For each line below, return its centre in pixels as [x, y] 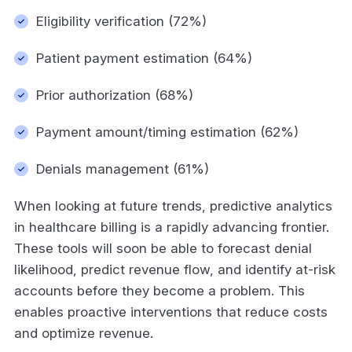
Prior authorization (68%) [119, 95]
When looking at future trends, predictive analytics [173, 205]
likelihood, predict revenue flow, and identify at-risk [175, 269]
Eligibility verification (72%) [125, 21]
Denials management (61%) [125, 169]
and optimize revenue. [86, 333]
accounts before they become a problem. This [159, 290]
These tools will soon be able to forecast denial [163, 248]
